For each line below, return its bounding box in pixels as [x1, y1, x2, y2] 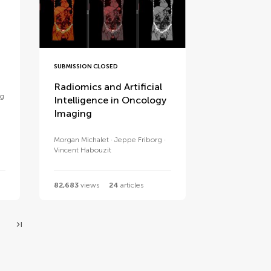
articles [119, 180, 144, 189]
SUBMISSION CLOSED [54, 62, 119, 70]
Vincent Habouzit [54, 145, 112, 154]
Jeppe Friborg [114, 135, 163, 144]
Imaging [54, 107, 93, 119]
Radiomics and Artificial [54, 80, 163, 93]
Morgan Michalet [54, 135, 109, 144]
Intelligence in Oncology [54, 94, 167, 106]
